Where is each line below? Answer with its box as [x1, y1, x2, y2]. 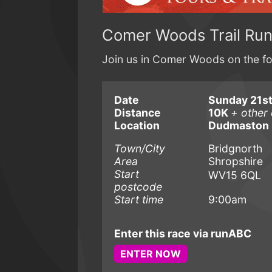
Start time [114, 193, 163, 206]
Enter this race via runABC [114, 227, 251, 240]
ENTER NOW [120, 248, 181, 260]
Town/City [114, 142, 165, 155]
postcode [114, 180, 162, 194]
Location [114, 119, 160, 132]
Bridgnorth [208, 142, 262, 155]
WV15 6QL [208, 169, 261, 182]
